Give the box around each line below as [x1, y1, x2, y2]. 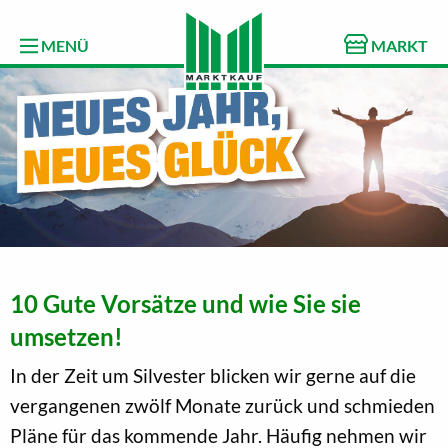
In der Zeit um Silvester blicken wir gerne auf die [10, 363, 416, 387]
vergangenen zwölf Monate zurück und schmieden [10, 393, 435, 417]
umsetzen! [10, 321, 123, 351]
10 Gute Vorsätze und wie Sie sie [10, 288, 361, 318]
